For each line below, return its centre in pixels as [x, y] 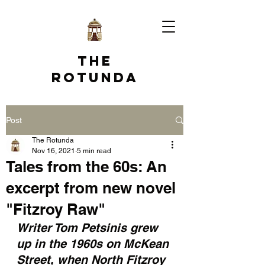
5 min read [94, 151]
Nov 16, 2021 [54, 151]
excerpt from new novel [91, 188]
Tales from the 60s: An [86, 167]
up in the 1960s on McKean [94, 244]
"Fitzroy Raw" [56, 209]
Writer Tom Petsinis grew [89, 228]
